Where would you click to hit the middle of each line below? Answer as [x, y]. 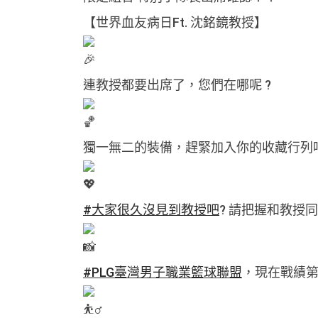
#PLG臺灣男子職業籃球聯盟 [163, 272]
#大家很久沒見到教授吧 [151, 210]
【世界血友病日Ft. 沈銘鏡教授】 [175, 22]
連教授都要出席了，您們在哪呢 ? [177, 85]
